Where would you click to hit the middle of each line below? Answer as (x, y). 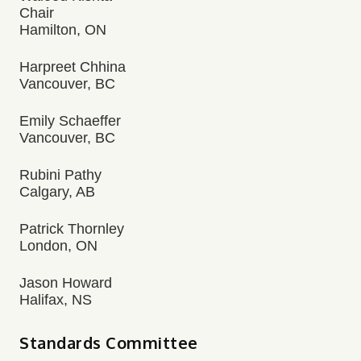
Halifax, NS (56, 300)
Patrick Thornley (72, 229)
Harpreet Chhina (73, 67)
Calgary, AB (57, 192)
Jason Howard (66, 283)
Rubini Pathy (60, 175)
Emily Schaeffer (70, 121)
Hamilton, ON (63, 30)
